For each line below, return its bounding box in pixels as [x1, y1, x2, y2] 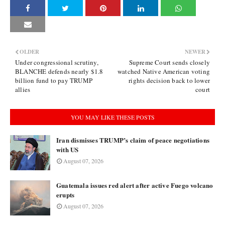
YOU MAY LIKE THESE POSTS [70, 113, 155, 121]
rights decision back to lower [129, 76, 210, 85]
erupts [56, 190, 75, 199]
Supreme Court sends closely [129, 58, 210, 67]
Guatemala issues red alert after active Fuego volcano [56, 180, 213, 190]
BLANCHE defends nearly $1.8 [15, 67, 103, 76]
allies [15, 85, 31, 94]
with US [56, 145, 79, 154]
